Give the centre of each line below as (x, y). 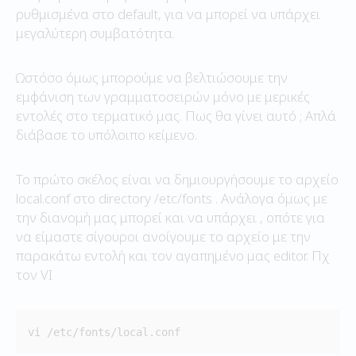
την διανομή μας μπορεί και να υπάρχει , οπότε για (170, 217)
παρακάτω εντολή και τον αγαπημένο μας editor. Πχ (173, 255)
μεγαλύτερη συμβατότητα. (95, 33)
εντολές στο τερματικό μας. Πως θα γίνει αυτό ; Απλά (176, 115)
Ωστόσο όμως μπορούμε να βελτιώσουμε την (152, 77)
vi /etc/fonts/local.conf (104, 332)
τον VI (34, 274)
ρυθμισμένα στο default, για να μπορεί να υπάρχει (168, 14)
